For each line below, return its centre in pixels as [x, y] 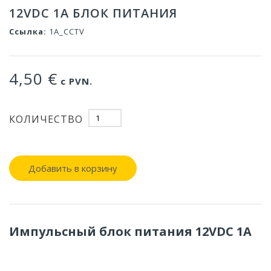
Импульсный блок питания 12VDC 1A [130, 232]
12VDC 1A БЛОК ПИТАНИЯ [93, 13]
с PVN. [75, 81]
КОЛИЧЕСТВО [46, 119]
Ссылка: [28, 32]
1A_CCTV [67, 32]
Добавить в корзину [73, 168]
